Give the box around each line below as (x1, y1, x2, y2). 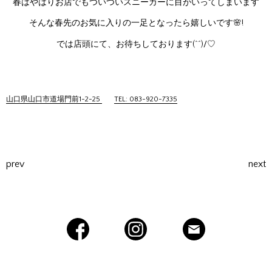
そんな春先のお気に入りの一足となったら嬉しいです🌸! (29, 18, 243, 28)
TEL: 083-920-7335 (114, 95, 177, 103)
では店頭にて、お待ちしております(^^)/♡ (56, 39, 216, 49)
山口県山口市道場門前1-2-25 (6, 95, 102, 103)
